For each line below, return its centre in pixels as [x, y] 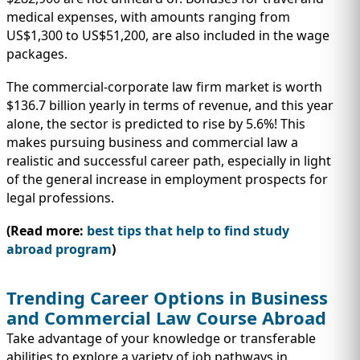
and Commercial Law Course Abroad [166, 318]
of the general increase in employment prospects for [167, 180]
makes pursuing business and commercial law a [152, 143]
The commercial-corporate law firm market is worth [164, 87]
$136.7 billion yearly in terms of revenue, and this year [170, 106]
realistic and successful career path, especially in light [169, 161]
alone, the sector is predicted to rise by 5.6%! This [156, 124]
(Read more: [47, 231]
